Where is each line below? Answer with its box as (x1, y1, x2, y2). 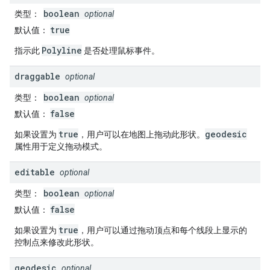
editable (14, 166, 55, 178)
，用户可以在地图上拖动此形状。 (78, 130, 205, 139)
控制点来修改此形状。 (14, 237, 99, 247)
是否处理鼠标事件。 (82, 46, 160, 55)
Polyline (42, 45, 82, 56)
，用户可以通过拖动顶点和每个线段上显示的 (78, 225, 247, 235)
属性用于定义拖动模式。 (14, 142, 107, 151)
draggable (14, 71, 60, 82)
